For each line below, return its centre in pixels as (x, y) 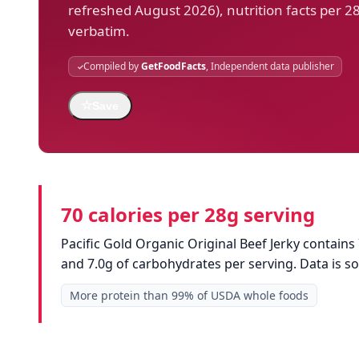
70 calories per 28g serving (188, 215)
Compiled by (112, 67)
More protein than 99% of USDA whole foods (189, 296)
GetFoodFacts (173, 67)
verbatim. (99, 31)
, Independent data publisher (270, 67)
